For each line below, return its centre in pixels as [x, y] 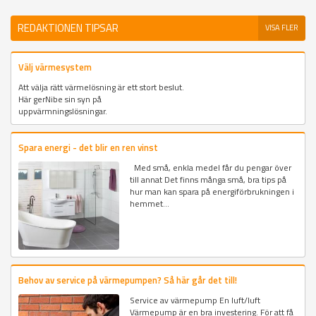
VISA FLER [282, 27]
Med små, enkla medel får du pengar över [211, 167]
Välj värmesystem [55, 67]
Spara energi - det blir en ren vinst [88, 147]
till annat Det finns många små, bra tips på [208, 179]
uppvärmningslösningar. [63, 111]
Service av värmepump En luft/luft [195, 300]
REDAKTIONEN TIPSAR [68, 28]
